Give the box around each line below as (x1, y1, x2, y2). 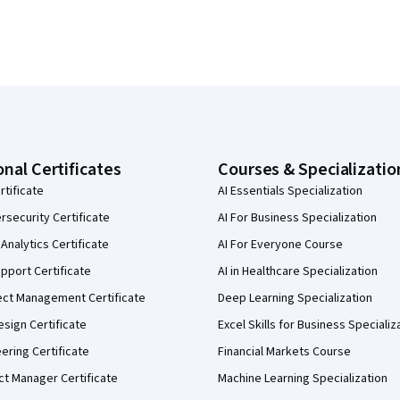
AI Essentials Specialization (218, 182, 362, 200)
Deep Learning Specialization (218, 289, 372, 307)
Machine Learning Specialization (218, 370, 387, 387)
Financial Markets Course (218, 343, 351, 361)
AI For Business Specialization (218, 209, 377, 227)
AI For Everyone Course (218, 236, 343, 254)
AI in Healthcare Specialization (218, 262, 378, 280)
